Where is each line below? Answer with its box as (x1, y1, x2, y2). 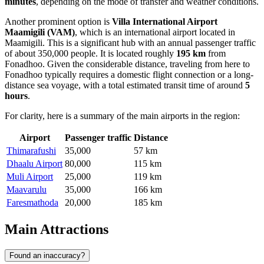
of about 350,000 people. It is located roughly (5, 48, 176, 58)
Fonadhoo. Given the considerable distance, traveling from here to (5, 58, 250, 69)
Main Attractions (5, 221, 108, 237)
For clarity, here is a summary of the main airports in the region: (5, 110, 240, 121)
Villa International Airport (112, 16, 217, 27)
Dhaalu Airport (6, 158, 62, 169)
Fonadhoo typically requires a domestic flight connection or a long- (5, 69, 253, 80)
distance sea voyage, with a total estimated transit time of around (5, 80, 245, 90)
